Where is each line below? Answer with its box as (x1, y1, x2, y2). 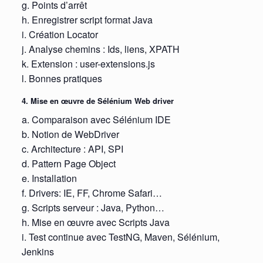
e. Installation (21, 171, 77, 185)
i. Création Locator (21, 28, 98, 42)
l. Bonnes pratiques (21, 72, 102, 86)
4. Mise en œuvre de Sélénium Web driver (21, 95, 174, 107)
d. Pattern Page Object (21, 156, 116, 170)
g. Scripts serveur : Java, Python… (21, 200, 164, 214)
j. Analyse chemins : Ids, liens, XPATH (21, 42, 180, 56)
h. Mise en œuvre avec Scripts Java (21, 215, 170, 229)
